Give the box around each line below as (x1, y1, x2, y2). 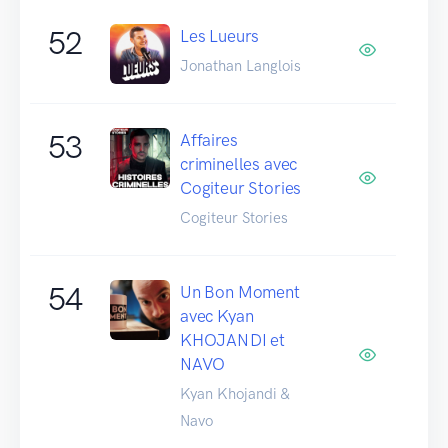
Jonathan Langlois (180, 56, 301, 75)
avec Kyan (180, 305, 254, 326)
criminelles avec (180, 153, 298, 174)
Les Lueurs (180, 25, 260, 46)
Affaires (180, 129, 238, 150)
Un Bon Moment (180, 281, 300, 302)
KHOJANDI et (180, 329, 286, 350)
